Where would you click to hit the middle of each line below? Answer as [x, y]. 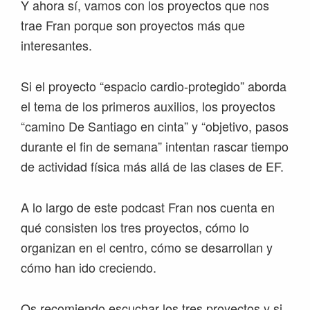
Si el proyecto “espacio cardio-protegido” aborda [154, 86]
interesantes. [56, 45]
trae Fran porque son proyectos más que [133, 25]
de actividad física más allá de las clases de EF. [152, 166]
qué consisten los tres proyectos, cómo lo [135, 227]
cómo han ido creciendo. [89, 267]
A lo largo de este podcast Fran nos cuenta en [148, 207]
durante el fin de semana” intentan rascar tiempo [155, 146]
